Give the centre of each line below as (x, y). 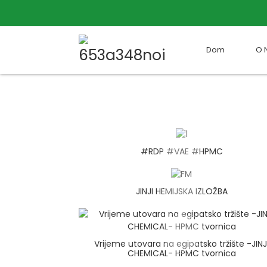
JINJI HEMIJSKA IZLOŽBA (181, 192)
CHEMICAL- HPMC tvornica (181, 254)
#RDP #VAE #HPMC (181, 151)
